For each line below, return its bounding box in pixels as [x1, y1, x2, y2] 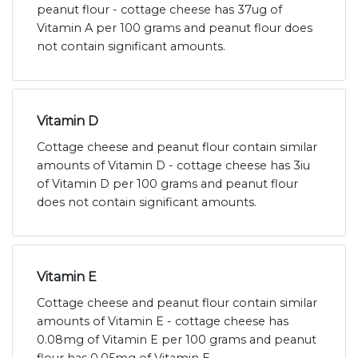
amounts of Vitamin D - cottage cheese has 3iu [37, 158, 310, 173]
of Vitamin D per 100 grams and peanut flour [37, 177, 298, 192]
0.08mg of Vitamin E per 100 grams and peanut [37, 332, 316, 348]
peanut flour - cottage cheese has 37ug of [37, 2, 282, 18]
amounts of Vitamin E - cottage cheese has [37, 314, 288, 329]
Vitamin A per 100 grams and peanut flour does [37, 21, 312, 36]
